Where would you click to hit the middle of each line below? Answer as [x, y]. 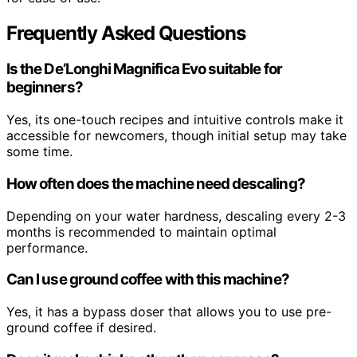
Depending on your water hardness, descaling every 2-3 [176, 216]
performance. [47, 247]
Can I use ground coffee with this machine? [148, 280]
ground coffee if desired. [81, 328]
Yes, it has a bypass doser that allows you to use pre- [169, 312]
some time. [39, 152]
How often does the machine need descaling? [156, 183]
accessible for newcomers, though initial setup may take [177, 136]
